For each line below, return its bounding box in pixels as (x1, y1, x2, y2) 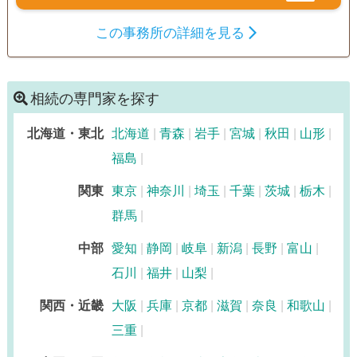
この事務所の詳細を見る (96, 25, 245, 41)
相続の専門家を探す (29, 90, 159, 107)
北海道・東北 (26, 126, 104, 140)
